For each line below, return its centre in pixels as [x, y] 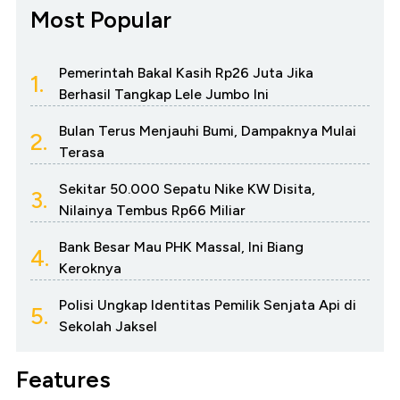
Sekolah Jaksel [108, 327]
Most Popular [101, 20]
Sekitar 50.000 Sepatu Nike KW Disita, [187, 189]
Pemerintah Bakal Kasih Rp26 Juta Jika [186, 73]
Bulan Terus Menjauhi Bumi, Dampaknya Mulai [208, 131]
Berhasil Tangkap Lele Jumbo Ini [164, 95]
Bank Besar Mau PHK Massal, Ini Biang [181, 247]
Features [63, 380]
